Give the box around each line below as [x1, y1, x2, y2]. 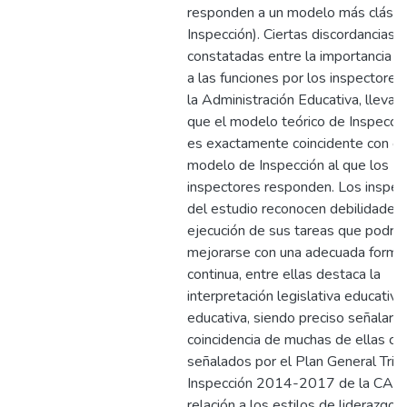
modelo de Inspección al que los [187, 155, 389, 175]
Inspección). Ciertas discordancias [187, 25, 395, 45]
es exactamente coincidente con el [187, 134, 404, 154]
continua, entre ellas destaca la [187, 264, 381, 284]
